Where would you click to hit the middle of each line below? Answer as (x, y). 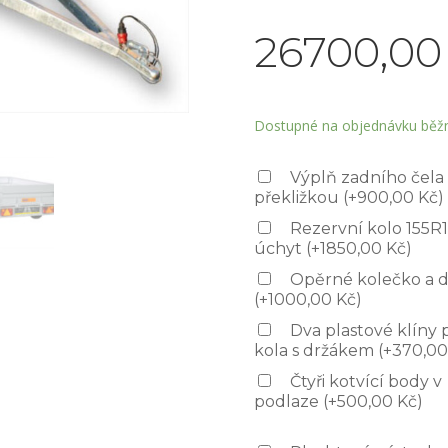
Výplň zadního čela (366, 177)
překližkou (298, 197)
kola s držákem (315, 350)
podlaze (288, 401)
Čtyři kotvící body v (365, 381)
